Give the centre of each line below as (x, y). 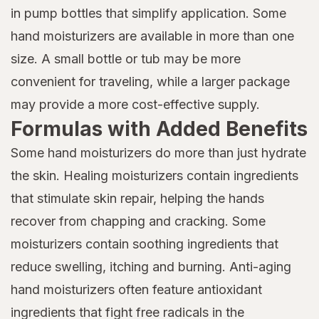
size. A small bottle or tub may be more (126, 58)
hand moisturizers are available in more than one (152, 36)
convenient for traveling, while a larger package (150, 81)
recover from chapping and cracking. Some (138, 221)
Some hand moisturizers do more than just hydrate (158, 152)
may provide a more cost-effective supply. (135, 104)
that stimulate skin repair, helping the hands (137, 198)
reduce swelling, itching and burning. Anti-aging (151, 266)
